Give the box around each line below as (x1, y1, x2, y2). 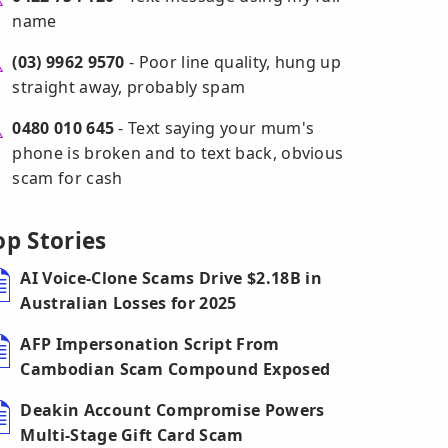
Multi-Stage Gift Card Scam (20, 424, 244, 446)
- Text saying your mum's (114, 117, 315, 139)
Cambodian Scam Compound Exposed (20, 358, 331, 380)
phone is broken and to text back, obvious (12, 142, 344, 164)
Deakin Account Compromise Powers (20, 399, 325, 421)
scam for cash (12, 167, 123, 189)
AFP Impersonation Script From (20, 333, 280, 355)
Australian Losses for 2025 (20, 292, 237, 314)
